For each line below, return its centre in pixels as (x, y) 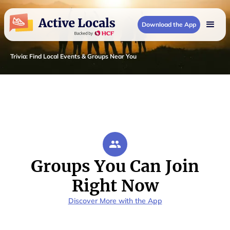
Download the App (169, 24)
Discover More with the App (115, 201)
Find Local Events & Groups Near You (83, 56)
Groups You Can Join (115, 166)
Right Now (115, 186)
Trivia (18, 56)
